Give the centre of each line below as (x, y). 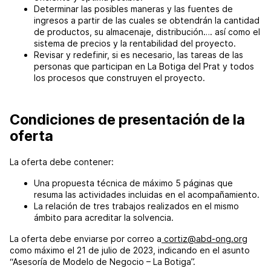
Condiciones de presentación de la (127, 119)
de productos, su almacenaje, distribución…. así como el (147, 31)
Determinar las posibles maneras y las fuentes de (133, 8)
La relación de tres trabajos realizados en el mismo (136, 206)
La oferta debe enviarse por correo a (86, 238)
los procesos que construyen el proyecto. (119, 77)
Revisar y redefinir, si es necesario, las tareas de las (139, 54)
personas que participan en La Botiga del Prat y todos (144, 66)
